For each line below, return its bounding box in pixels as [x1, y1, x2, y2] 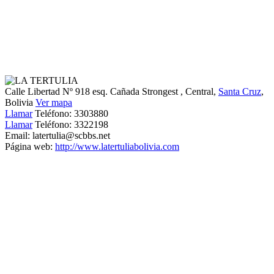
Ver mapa [35, 97, 72, 108]
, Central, [180, 86, 218, 97]
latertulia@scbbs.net [32, 130, 110, 141]
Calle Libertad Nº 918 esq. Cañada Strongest [5, 86, 180, 97]
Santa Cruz [218, 86, 261, 97]
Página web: [5, 141, 55, 152]
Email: [5, 130, 32, 141]
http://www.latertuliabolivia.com [55, 141, 179, 152]
